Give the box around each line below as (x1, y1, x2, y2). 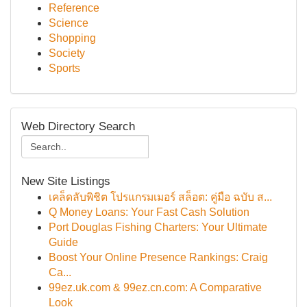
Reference (49, 2, 99, 14)
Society (49, 47, 85, 59)
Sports (49, 62, 80, 74)
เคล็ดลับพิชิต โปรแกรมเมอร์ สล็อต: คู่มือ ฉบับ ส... (49, 191, 272, 203)
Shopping (49, 32, 96, 44)
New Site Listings (21, 175, 110, 188)
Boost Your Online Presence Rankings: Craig (49, 251, 268, 263)
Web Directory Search (21, 120, 135, 133)
